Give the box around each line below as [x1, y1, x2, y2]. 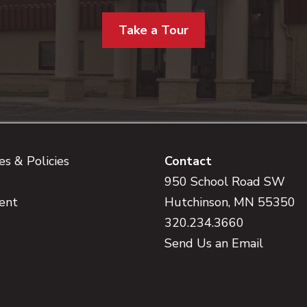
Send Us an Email [164, 235, 263, 252]
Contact [164, 153, 212, 170]
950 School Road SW [164, 173, 285, 191]
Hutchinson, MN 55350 [164, 194, 295, 211]
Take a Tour [119, 22, 188, 39]
